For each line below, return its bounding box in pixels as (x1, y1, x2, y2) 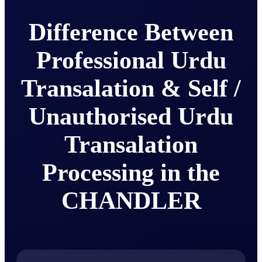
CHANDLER (61, 187, 201, 214)
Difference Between (29, 18, 233, 46)
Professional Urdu (36, 46, 226, 74)
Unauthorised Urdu (29, 102, 233, 130)
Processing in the (42, 158, 220, 186)
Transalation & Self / (21, 74, 241, 102)
